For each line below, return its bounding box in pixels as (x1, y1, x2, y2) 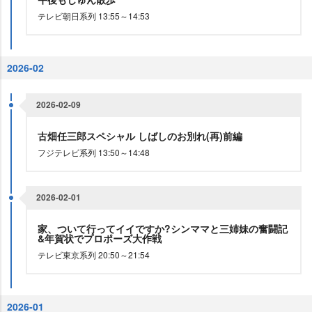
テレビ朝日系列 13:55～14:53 (38, 10, 150, 22)
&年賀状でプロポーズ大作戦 (38, 231, 164, 245)
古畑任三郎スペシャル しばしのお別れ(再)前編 (38, 129, 245, 143)
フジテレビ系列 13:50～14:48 (38, 146, 150, 158)
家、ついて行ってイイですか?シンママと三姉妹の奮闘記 (38, 221, 288, 235)
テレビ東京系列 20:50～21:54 (38, 249, 150, 260)
